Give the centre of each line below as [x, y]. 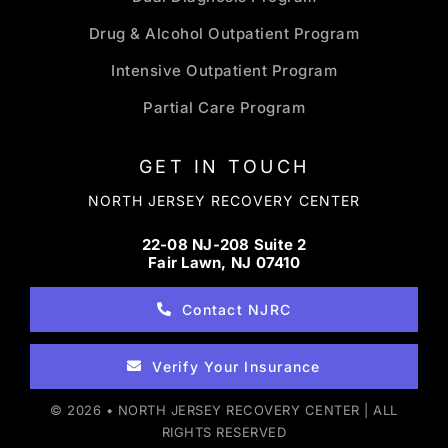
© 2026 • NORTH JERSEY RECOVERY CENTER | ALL [224, 409]
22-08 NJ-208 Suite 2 [224, 244]
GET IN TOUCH [224, 166]
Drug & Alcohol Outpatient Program [224, 33]
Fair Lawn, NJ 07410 [224, 262]
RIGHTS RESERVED [224, 431]
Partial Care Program [224, 107]
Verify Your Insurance [236, 366]
